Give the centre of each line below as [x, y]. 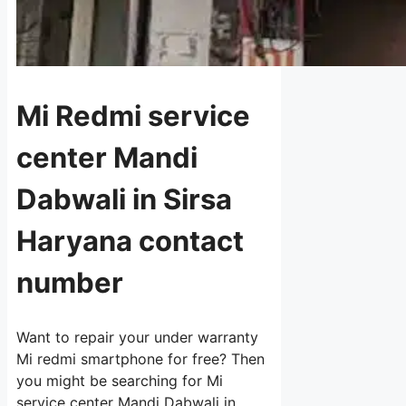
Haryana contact [130, 240]
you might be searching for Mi [120, 381]
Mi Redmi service [133, 115]
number [70, 282]
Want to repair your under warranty [137, 338]
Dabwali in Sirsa [124, 198]
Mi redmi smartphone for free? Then [140, 359]
